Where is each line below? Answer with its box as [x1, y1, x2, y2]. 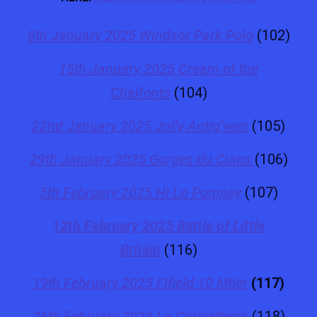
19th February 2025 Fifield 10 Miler [33, 274, 248, 292]
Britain [120, 241, 161, 258]
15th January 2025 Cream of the [59, 59, 258, 77]
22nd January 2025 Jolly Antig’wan [32, 117, 248, 134]
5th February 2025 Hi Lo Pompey [39, 183, 241, 201]
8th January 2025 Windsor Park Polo [27, 26, 253, 44]
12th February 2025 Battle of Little [52, 217, 265, 234]
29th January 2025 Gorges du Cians [29, 150, 255, 168]
